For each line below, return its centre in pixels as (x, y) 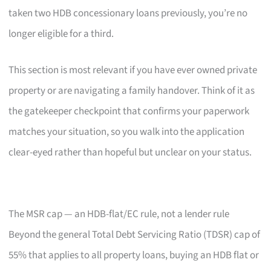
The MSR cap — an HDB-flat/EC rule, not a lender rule (119, 214)
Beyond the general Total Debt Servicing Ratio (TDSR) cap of (135, 234)
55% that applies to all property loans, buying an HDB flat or (134, 255)
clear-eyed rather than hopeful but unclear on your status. (130, 152)
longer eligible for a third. (61, 34)
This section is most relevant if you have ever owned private (133, 70)
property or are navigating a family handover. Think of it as (132, 90)
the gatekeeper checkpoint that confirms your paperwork (129, 111)
